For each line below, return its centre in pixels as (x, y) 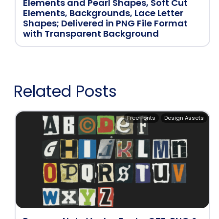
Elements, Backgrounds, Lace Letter (103, 13)
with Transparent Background (91, 33)
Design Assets (184, 118)
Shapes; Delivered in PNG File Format (105, 23)
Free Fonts (141, 118)
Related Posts (65, 91)
